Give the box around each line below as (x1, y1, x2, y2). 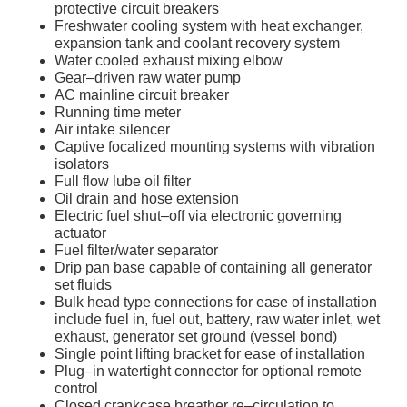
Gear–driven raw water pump (55, 70, 241, 86)
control (55, 381, 98, 397)
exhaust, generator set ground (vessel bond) (55, 329, 337, 345)
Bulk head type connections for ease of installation (55, 294, 377, 311)
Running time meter (55, 104, 181, 121)
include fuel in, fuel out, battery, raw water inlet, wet (55, 312, 380, 328)
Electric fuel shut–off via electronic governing (55, 208, 342, 224)
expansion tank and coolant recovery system (55, 35, 340, 52)
